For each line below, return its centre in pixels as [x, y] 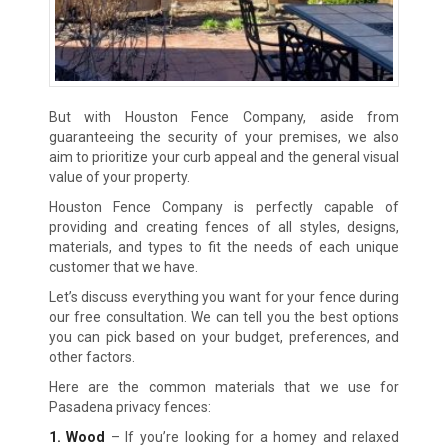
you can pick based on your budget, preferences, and [224, 337]
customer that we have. [123, 267]
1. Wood [77, 437]
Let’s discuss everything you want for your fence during [224, 297]
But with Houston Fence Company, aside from [224, 117]
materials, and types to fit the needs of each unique [224, 247]
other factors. [91, 357]
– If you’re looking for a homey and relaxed [252, 437]
